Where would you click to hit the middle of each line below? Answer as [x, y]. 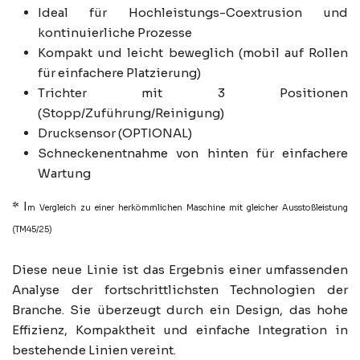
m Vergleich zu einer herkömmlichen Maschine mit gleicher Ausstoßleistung [188, 208]
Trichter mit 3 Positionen [193, 93]
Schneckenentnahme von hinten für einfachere [193, 153]
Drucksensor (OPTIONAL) [115, 133]
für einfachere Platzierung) [119, 73]
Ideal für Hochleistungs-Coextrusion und [193, 13]
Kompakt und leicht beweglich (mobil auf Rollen [193, 53]
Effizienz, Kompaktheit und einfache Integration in [180, 330]
